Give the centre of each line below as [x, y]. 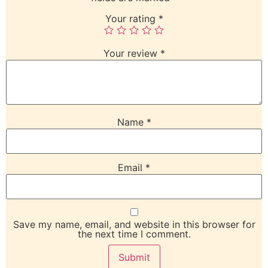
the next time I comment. [134, 234]
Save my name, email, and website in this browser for [134, 224]
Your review [132, 54]
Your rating [132, 19]
